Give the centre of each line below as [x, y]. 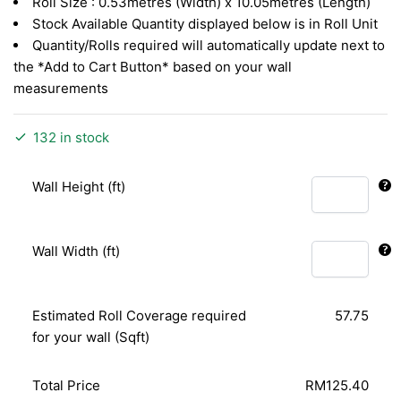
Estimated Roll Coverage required [140, 315]
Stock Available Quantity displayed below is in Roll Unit [205, 23]
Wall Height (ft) [79, 186]
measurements [61, 88]
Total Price [67, 385]
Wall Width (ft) [77, 251]
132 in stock [71, 137]
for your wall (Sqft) [91, 337]
